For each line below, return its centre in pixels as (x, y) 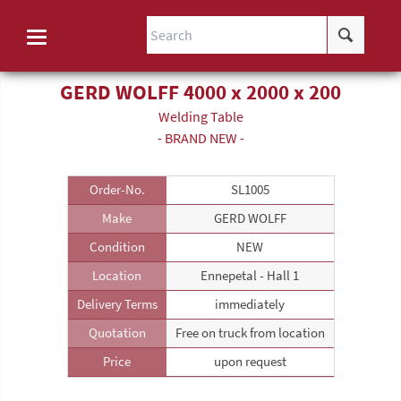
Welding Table (200, 117)
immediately (250, 304)
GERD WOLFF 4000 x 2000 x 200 (200, 93)
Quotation (117, 333)
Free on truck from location (250, 333)
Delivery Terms (117, 304)
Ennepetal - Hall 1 (250, 275)
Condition (117, 247)
